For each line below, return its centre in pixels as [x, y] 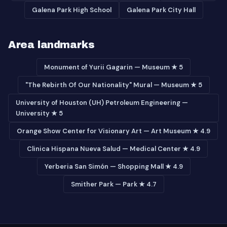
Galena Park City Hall [161, 10]
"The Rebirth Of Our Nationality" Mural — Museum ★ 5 [113, 85]
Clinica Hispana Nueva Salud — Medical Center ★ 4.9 [113, 149]
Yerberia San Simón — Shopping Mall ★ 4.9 [113, 166]
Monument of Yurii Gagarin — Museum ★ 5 [113, 67]
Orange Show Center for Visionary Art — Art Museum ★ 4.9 [113, 131]
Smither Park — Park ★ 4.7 [113, 184]
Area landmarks [51, 45]
